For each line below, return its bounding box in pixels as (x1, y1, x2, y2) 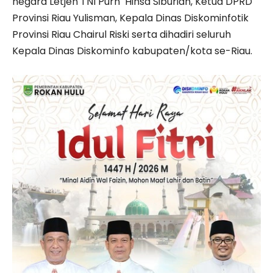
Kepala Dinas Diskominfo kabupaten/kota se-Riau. (12, 44, 255, 58)
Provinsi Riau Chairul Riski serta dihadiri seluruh (12, 27, 231, 42)
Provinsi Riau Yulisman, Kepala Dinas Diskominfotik (12, 11, 249, 26)
